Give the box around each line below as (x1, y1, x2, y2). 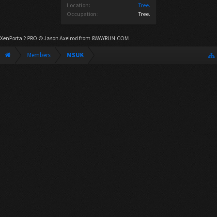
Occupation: (67, 10, 98, 17)
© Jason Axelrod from (37, 34, 92, 42)
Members (27, 51, 50, 59)
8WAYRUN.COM (92, 34, 129, 42)
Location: (67, 1, 90, 9)
